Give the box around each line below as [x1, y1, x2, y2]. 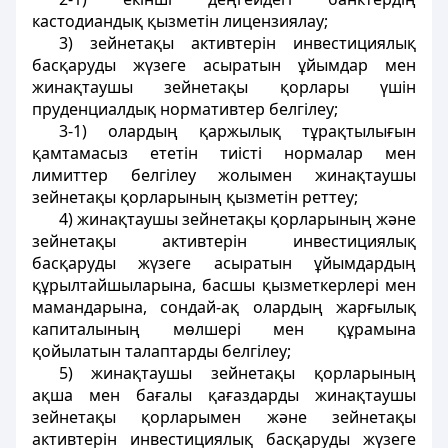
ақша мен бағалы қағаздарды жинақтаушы [32, 384, 416, 406]
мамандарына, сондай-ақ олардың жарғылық [32, 296, 416, 318]
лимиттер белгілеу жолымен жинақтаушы [32, 164, 416, 186]
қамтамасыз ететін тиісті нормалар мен [32, 142, 416, 164]
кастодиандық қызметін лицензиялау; [32, 10, 328, 32]
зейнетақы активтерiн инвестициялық [32, 230, 416, 252]
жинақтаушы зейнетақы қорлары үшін [32, 76, 416, 98]
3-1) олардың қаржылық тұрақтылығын [58, 120, 416, 142]
